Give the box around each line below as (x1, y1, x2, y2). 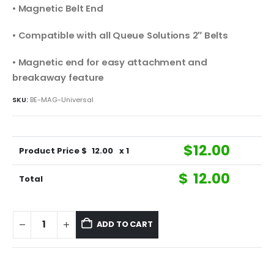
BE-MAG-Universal (30, 95, 94, 105)
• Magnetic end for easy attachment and (12, 55, 207, 68)
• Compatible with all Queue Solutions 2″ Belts (12, 29, 228, 42)
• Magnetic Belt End (12, 2, 103, 15)
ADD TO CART (96, 218, 153, 231)
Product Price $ (19, 145, 87, 157)
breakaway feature (12, 70, 105, 84)
